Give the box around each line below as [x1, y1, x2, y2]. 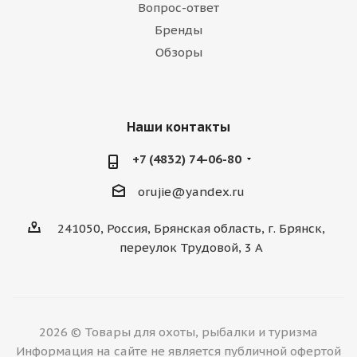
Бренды [155, 22, 202, 37]
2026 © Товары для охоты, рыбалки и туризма [39, 324, 318, 340]
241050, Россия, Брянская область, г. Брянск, [57, 221, 325, 237]
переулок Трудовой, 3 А [120, 240, 263, 256]
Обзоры [155, 45, 202, 60]
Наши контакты [127, 119, 230, 135]
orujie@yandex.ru [138, 184, 245, 200]
